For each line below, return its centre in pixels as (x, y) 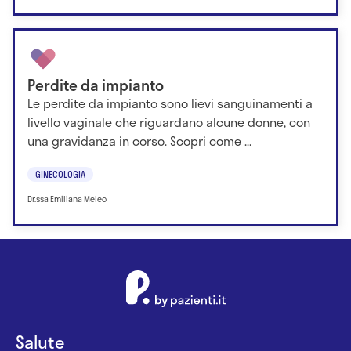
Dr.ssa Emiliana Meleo (67, 199)
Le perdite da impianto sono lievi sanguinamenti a (170, 103)
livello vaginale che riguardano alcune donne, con (169, 121)
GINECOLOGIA (60, 174)
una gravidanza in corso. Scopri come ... (139, 140)
